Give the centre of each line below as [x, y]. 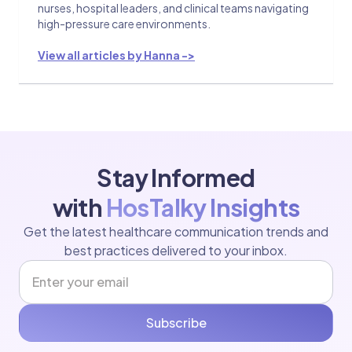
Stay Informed [176, 178]
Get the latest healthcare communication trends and [176, 232]
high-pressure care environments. [124, 24]
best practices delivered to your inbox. [176, 251]
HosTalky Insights [203, 208]
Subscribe [176, 323]
